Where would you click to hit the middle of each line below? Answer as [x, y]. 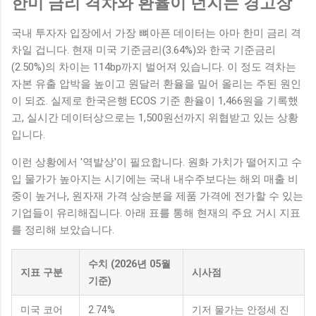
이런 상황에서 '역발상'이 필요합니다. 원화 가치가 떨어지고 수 [157, 162]
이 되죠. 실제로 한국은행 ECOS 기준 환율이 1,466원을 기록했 [155, 101]
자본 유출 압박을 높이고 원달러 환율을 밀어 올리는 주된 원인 [156, 84]
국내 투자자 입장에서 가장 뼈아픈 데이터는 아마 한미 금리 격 [156, 33]
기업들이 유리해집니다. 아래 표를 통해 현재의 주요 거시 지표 [156, 213]
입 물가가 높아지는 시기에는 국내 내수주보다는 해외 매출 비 [155, 179]
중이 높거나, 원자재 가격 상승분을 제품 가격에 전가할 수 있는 [157, 196]
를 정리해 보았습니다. [63, 230]
